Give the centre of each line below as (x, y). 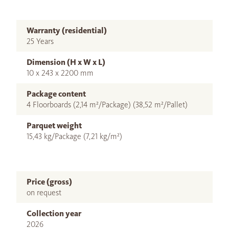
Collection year (54, 214)
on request (44, 193)
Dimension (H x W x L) (66, 62)
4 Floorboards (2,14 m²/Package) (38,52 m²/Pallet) (107, 105)
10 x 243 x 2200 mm (60, 73)
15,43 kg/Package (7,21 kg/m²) (74, 136)
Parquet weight (54, 126)
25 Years (40, 41)
